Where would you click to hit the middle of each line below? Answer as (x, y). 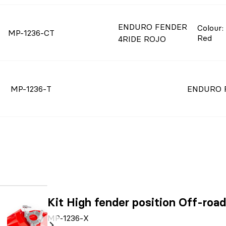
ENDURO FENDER (153, 27)
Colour (210, 28)
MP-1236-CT (31, 33)
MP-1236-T (31, 89)
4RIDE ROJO (142, 39)
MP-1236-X (68, 218)
